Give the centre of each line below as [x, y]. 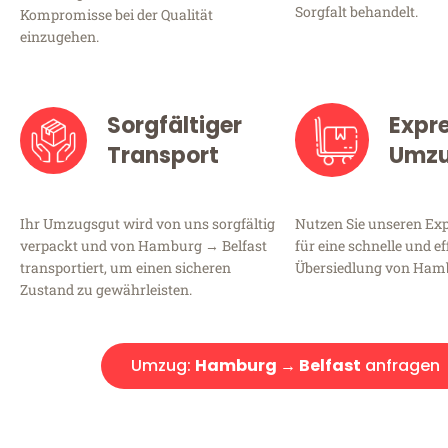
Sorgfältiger [174, 126]
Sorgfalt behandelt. [356, 12]
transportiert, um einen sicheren [125, 268]
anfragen [400, 366]
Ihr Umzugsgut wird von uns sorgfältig [147, 224]
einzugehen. [59, 37]
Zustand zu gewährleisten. [106, 290]
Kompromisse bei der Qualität [116, 15]
